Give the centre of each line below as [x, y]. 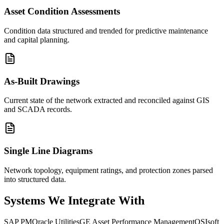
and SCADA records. [38, 109]
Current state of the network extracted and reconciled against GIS [107, 100]
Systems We [34, 200]
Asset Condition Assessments [62, 11]
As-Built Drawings [42, 81]
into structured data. [35, 179]
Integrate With [106, 200]
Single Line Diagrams [48, 151]
